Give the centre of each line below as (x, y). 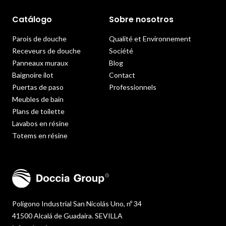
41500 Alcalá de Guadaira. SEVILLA (67, 215)
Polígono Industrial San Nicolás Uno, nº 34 (77, 203)
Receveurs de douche (46, 51)
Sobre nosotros (141, 20)
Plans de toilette (38, 111)
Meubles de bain (38, 99)
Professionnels (133, 87)
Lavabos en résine (40, 124)
